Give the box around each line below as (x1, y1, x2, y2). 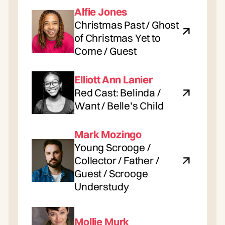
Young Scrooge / (74, 141, 151, 154)
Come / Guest (74, 44, 137, 57)
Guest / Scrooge (74, 167, 148, 180)
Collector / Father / (74, 154, 159, 167)
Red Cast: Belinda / (74, 86, 161, 99)
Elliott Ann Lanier (74, 73, 153, 86)
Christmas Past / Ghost (74, 18, 179, 31)
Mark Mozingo (74, 128, 142, 141)
